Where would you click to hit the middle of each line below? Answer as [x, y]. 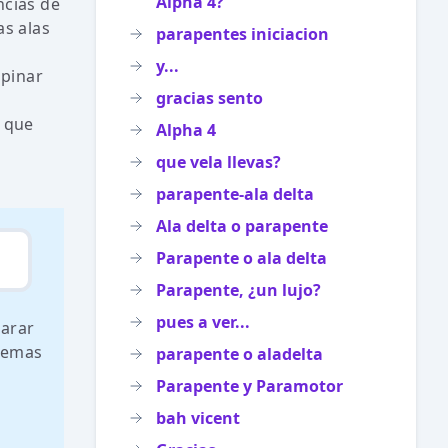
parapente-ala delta [235, 194]
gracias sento [209, 98]
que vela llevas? [218, 162]
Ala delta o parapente [242, 226]
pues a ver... [203, 322]
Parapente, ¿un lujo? [238, 290]
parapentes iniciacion [242, 34]
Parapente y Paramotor [249, 386]
